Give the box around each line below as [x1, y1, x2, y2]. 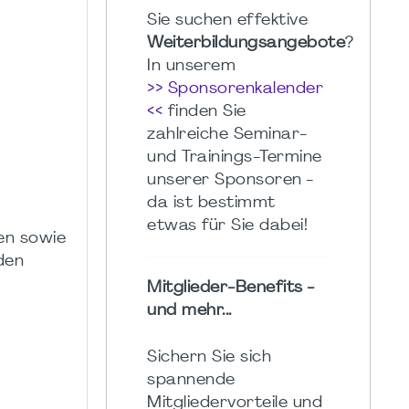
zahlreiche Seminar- [147, 126, 307, 142]
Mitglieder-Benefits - [147, 279, 314, 296]
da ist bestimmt [147, 194, 276, 211]
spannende [147, 372, 236, 388]
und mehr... [147, 302, 232, 319]
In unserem [147, 58, 236, 74]
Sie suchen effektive [147, 12, 308, 28]
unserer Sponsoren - [147, 172, 313, 188]
